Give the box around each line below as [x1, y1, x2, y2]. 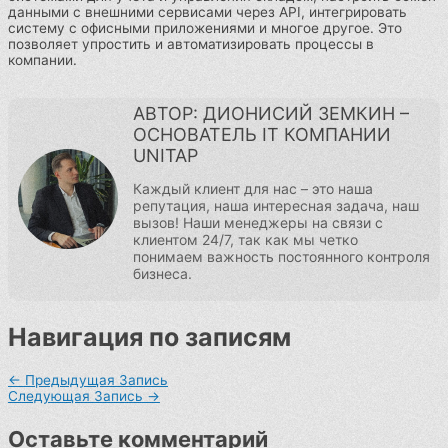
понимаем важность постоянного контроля [133, 247, 430, 265]
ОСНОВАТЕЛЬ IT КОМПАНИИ [133, 123, 391, 145]
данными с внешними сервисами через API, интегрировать [8, 3, 407, 20]
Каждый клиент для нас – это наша [133, 179, 373, 197]
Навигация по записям [8, 321, 291, 352]
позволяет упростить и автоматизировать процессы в [8, 35, 374, 52]
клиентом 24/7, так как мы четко [133, 230, 358, 248]
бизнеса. [133, 264, 192, 282]
